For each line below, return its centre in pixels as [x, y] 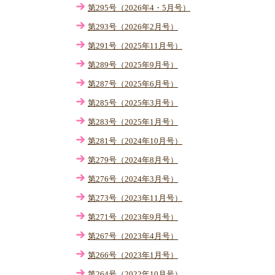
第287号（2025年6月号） [133, 84]
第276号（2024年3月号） [133, 179]
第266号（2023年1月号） [133, 255]
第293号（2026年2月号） [133, 27]
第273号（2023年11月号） [135, 198]
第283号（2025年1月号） [133, 122]
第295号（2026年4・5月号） [139, 8]
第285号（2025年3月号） [133, 103]
